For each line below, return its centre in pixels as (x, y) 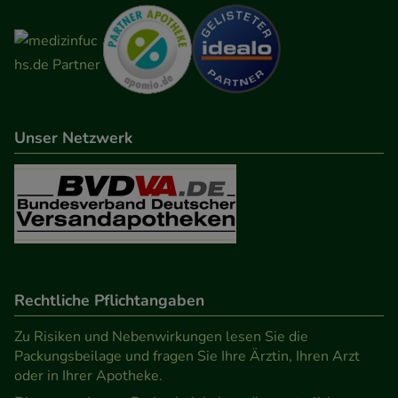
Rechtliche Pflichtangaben (109, 300)
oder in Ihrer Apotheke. (88, 375)
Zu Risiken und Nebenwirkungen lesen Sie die (161, 336)
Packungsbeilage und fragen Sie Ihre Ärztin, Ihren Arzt (187, 356)
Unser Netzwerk (73, 137)
